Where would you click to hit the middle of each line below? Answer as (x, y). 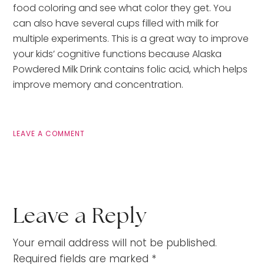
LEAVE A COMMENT (49, 134)
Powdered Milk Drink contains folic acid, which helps (131, 70)
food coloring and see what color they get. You (122, 8)
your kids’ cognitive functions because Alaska (118, 54)
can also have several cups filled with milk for (116, 24)
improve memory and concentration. (98, 85)
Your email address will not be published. (115, 243)
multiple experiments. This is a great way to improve (131, 39)
